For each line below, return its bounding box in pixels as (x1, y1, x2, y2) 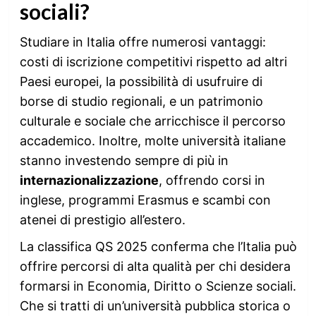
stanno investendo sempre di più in (19, 152, 229, 168)
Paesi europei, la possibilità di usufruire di (19, 73, 262, 89)
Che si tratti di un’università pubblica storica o (19, 298, 291, 313)
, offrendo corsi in (158, 172, 265, 188)
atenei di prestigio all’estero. (19, 212, 186, 227)
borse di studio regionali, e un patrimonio (19, 93, 263, 109)
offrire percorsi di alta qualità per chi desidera (19, 258, 291, 274)
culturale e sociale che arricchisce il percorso (19, 113, 286, 128)
